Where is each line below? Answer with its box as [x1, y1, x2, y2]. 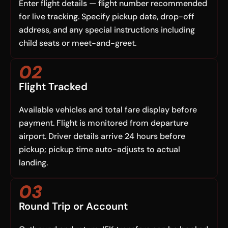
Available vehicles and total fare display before [19, 104, 197, 116]
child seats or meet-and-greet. [19, 38, 136, 49]
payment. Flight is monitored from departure [19, 118, 188, 129]
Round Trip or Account [19, 199, 128, 213]
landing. [19, 157, 48, 168]
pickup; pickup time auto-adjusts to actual [19, 144, 180, 155]
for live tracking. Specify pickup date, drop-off [19, 11, 194, 22]
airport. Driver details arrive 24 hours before [19, 131, 185, 142]
